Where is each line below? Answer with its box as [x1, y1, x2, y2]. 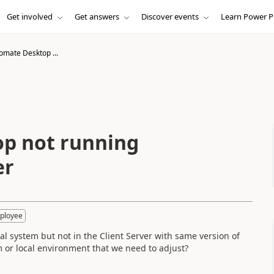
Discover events [141, 11, 199, 22]
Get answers [74, 11, 119, 22]
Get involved [6, 11, 53, 22]
